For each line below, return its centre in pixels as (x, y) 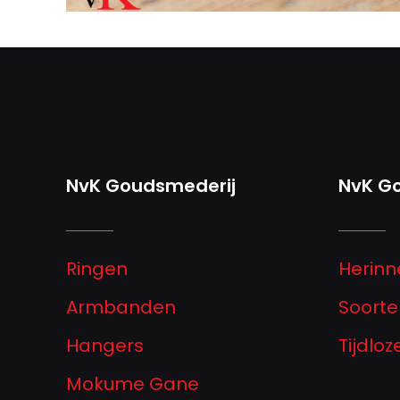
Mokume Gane (133, 383)
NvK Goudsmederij (151, 185)
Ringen (97, 268)
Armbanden (121, 307)
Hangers (105, 345)
